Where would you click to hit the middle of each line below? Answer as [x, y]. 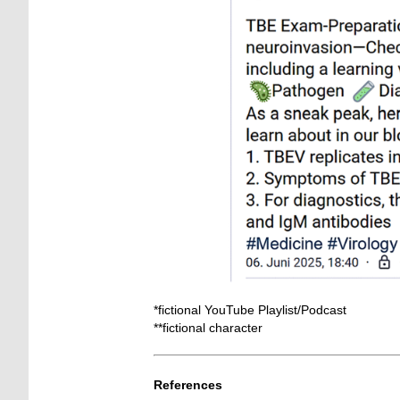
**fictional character [208, 327]
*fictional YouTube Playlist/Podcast [250, 309]
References [188, 384]
